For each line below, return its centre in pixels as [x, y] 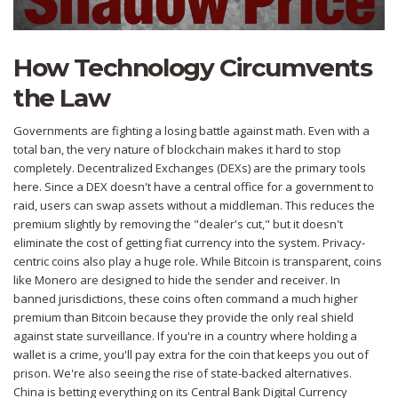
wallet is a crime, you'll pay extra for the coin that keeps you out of [191, 355]
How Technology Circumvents [193, 68]
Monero [56, 280]
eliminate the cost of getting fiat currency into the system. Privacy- [189, 243]
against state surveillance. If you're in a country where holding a [185, 336]
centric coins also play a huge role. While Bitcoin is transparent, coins [198, 262]
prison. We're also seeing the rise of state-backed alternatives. [183, 374]
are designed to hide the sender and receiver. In [209, 280]
